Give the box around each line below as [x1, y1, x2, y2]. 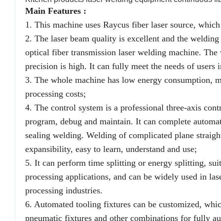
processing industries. [25, 185, 103, 196]
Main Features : [25, 6, 86, 16]
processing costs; [25, 89, 86, 99]
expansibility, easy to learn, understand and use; [25, 144, 197, 154]
